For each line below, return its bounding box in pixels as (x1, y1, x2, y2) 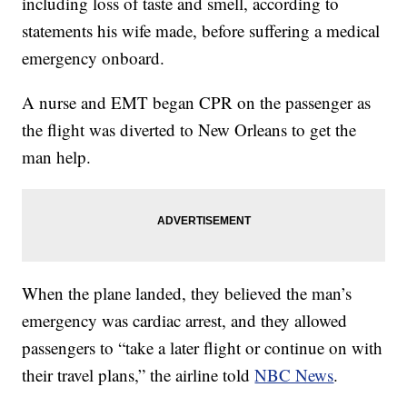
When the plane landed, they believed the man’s (22, 282, 352, 305)
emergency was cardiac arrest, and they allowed (22, 309, 348, 333)
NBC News (254, 363, 334, 387)
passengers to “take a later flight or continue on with (22, 336, 383, 360)
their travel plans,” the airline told (22, 363, 255, 387)
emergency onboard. (22, 46, 165, 70)
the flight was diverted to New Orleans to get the (22, 118, 357, 142)
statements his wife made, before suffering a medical (22, 19, 381, 43)
